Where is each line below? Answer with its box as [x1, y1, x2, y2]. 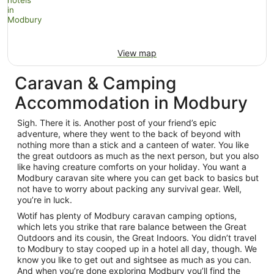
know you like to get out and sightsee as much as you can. [17, 254, 251, 265]
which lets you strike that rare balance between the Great [17, 221, 246, 232]
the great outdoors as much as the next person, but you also [17, 150, 259, 161]
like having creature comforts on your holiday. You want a [17, 161, 246, 172]
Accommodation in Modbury [15, 92, 248, 113]
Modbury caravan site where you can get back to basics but [17, 172, 259, 183]
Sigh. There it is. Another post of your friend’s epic [17, 117, 217, 128]
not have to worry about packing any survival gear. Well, [17, 183, 242, 194]
